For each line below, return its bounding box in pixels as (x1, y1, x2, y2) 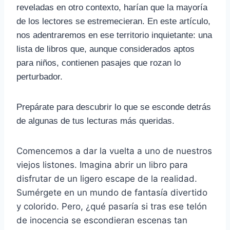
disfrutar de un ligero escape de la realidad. (16, 173, 197, 184)
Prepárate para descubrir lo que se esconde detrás (16, 102, 211, 112)
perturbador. (16, 71, 63, 82)
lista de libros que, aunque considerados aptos (16, 44, 195, 54)
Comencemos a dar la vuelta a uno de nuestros (16, 145, 212, 156)
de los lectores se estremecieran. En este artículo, (16, 16, 210, 26)
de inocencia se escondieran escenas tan (16, 215, 187, 225)
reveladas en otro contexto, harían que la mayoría (16, 2, 207, 12)
